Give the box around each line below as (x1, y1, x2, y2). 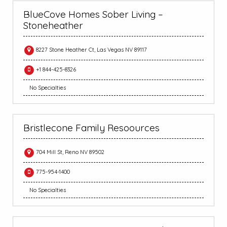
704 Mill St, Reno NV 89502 (34, 148, 104, 156)
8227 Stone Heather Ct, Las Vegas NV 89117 (34, 46, 147, 54)
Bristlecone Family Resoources (23, 122, 160, 134)
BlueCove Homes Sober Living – (23, 8, 163, 21)
